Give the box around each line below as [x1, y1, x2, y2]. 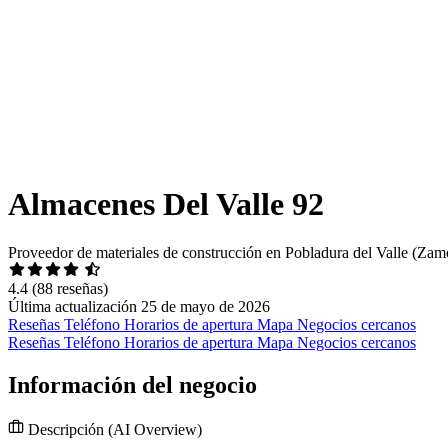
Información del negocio [8, 372, 257, 399]
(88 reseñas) [32, 280, 108, 298]
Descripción [24, 421, 108, 439]
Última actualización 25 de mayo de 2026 [8, 298, 270, 316]
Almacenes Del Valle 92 [8, 185, 324, 222]
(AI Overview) [108, 421, 202, 439]
